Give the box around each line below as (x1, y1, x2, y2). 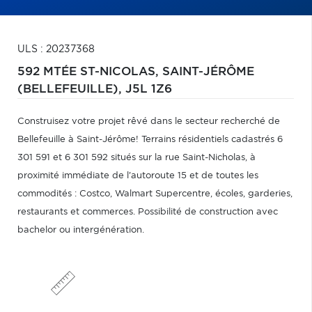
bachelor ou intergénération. (17, 226, 144, 235)
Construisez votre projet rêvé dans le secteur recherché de (17, 117, 280, 126)
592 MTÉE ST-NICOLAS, (17, 66, 162, 77)
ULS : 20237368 (17, 45, 95, 54)
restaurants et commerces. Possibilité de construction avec (17, 208, 278, 217)
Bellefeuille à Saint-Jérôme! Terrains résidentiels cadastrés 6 (17, 135, 283, 144)
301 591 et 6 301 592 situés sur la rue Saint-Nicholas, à (17, 153, 256, 162)
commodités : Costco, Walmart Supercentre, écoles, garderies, (17, 189, 292, 198)
